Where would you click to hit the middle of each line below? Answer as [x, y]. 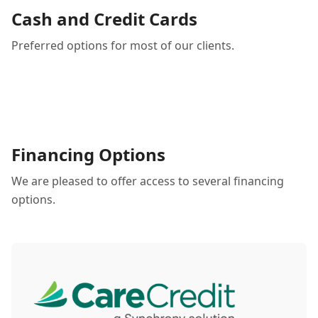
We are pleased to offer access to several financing [148, 181]
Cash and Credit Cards [104, 19]
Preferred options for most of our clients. [123, 45]
